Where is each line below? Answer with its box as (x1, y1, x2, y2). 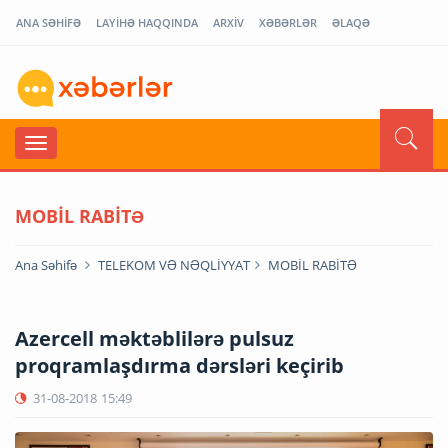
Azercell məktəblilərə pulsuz (15, 324, 294, 352)
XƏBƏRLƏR (259, 15, 317, 30)
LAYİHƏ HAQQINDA (96, 15, 198, 30)
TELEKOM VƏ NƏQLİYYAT (98, 255, 250, 274)
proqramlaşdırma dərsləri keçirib (15, 351, 344, 379)
